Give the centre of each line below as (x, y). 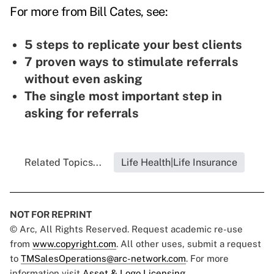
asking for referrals (82, 113)
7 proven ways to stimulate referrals (131, 62)
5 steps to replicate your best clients (133, 45)
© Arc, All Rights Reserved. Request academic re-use (126, 229)
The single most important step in (123, 96)
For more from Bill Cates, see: (89, 12)
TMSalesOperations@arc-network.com (103, 259)
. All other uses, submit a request (189, 244)
